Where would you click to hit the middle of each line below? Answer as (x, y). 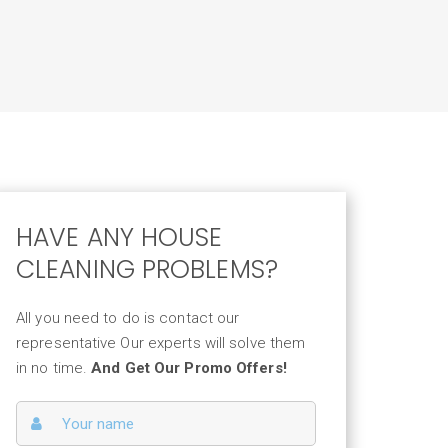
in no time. (54, 368)
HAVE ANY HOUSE (119, 237)
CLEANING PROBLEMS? (147, 269)
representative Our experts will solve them (161, 343)
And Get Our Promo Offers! (189, 368)
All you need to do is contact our (128, 318)
